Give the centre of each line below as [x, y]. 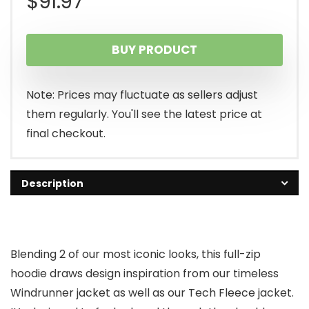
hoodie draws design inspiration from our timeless [144, 273]
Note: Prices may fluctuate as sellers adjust [142, 94]
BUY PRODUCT [154, 49]
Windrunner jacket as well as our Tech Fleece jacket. [152, 292]
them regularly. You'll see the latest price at [144, 114]
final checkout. [66, 133]
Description [52, 183]
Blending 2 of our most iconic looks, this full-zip [136, 254]
